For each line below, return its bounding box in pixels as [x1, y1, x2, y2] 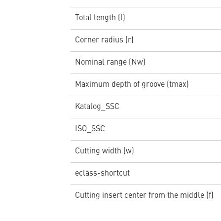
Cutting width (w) [74, 147, 134, 155]
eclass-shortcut [74, 169, 130, 178]
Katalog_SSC [74, 103, 119, 111]
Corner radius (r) [74, 36, 134, 44]
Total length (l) [74, 14, 125, 22]
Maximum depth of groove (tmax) [74, 80, 189, 89]
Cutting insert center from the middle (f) [74, 191, 214, 200]
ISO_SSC [74, 125, 105, 133]
